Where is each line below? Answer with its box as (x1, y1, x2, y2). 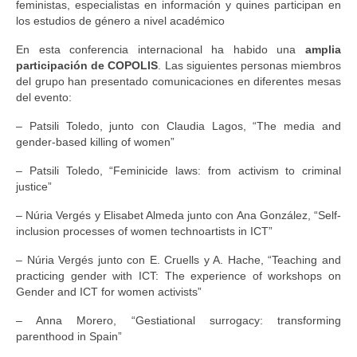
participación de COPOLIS (16, 59, 159, 73)
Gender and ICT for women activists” (16, 285, 202, 299)
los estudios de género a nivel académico (16, 14, 225, 28)
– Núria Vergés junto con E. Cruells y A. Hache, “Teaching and (16, 253, 341, 267)
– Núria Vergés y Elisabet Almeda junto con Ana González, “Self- (16, 209, 341, 222)
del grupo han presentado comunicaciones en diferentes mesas (16, 75, 341, 88)
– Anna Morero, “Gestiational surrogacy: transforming (16, 314, 341, 328)
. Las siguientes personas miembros (158, 59, 342, 73)
